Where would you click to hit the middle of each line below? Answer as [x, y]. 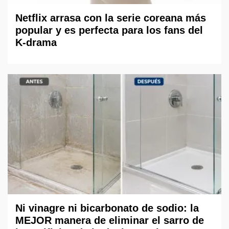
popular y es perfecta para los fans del [109, 30]
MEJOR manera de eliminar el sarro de [110, 221]
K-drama [36, 42]
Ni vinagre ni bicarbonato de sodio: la [107, 208]
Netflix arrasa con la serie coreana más [111, 18]
